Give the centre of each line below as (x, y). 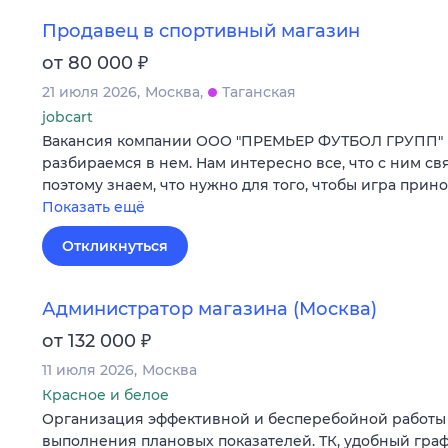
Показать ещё (93, 206)
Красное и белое (105, 395)
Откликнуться (115, 245)
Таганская (259, 91)
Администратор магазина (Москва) (209, 309)
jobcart (67, 116)
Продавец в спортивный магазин (201, 30)
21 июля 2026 (89, 91)
